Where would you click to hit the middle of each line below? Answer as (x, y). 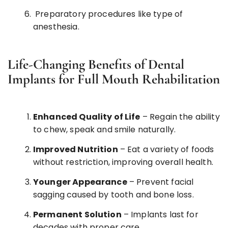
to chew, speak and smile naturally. (105, 129)
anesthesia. (56, 26)
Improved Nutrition (76, 149)
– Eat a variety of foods (166, 149)
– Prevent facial (160, 182)
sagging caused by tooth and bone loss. (113, 194)
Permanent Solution (77, 214)
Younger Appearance (80, 182)
